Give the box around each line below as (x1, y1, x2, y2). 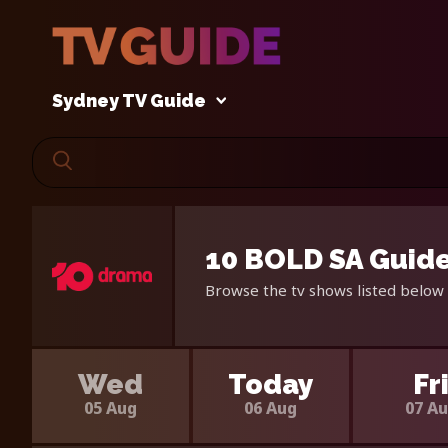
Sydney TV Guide (52, 90, 206, 112)
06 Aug (244, 396, 298, 419)
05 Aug (83, 396, 137, 419)
